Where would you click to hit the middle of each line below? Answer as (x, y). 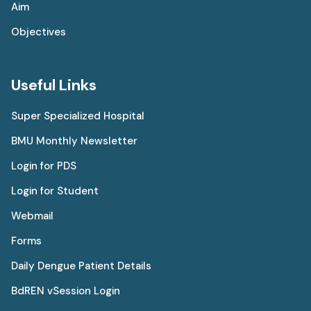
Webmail (32, 216)
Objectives (39, 32)
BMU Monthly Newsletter (74, 141)
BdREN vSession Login (66, 291)
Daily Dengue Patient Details (81, 266)
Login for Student (55, 191)
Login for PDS (44, 166)
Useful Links (54, 85)
